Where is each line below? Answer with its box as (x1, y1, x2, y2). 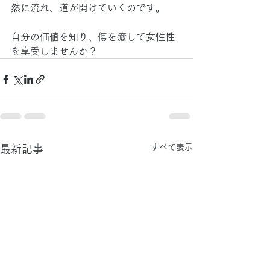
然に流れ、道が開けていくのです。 (11, 3, 165, 13)
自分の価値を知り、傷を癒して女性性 (11, 32, 175, 42)
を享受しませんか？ (11, 46, 98, 56)
